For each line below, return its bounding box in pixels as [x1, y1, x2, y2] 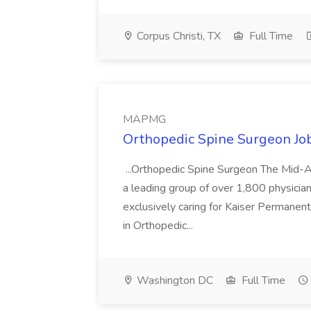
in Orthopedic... [123, 218, 196, 233]
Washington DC [134, 273, 213, 288]
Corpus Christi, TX [134, 28, 221, 44]
